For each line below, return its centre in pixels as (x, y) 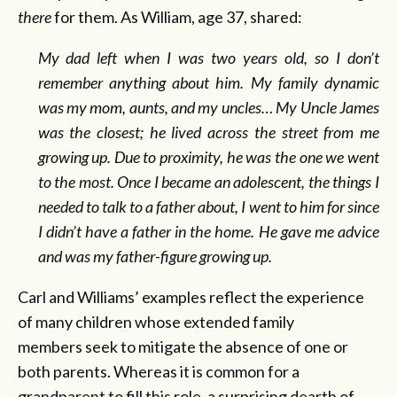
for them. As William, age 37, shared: (178, 16)
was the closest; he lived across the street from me (208, 132)
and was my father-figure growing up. (155, 256)
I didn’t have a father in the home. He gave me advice (208, 231)
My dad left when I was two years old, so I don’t (208, 57)
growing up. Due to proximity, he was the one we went (208, 156)
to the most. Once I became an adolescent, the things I (208, 181)
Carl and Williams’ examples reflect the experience (191, 296)
